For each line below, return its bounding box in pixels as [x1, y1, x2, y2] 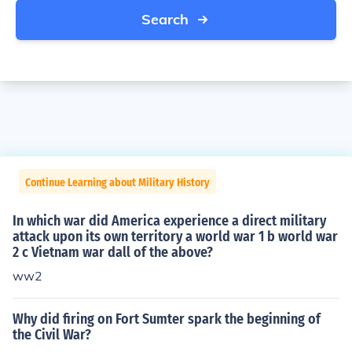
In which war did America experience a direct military [13, 212, 326, 229]
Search [141, 10, 189, 28]
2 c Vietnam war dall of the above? [13, 244, 213, 261]
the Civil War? [13, 326, 91, 343]
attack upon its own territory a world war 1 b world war [13, 228, 338, 245]
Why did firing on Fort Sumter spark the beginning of [13, 310, 321, 328]
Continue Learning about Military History [25, 176, 210, 189]
